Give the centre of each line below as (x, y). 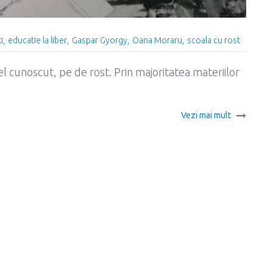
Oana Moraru (157, 40)
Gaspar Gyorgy (100, 40)
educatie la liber (37, 40)
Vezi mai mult (206, 115)
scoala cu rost (214, 40)
